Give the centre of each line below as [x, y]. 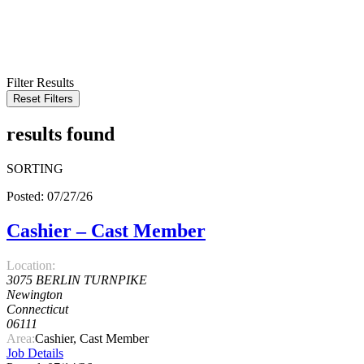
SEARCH [35, 54]
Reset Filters [43, 99]
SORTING [35, 169]
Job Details [35, 353]
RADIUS [31, 38]
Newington [35, 294]
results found [61, 134]
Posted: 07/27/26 [50, 197]
